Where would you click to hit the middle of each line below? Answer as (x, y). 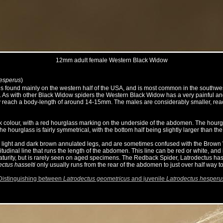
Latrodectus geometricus (97, 179)
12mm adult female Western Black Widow (111, 60)
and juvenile (148, 179)
